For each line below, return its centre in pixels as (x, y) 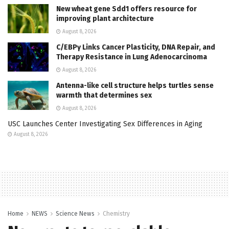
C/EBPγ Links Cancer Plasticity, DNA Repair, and (136, 47)
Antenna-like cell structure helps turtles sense (135, 85)
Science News (75, 213)
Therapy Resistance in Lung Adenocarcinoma (132, 57)
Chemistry (116, 213)
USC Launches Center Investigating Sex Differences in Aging (105, 124)
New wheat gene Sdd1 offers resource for (127, 9)
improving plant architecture (105, 18)
